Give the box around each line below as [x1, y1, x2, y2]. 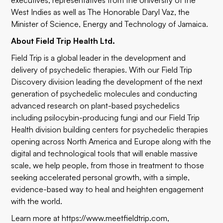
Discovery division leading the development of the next [11, 77, 203, 87]
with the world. [11, 196, 63, 206]
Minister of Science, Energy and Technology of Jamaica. [11, 19, 209, 29]
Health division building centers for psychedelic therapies [11, 124, 209, 134]
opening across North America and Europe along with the [11, 136, 212, 146]
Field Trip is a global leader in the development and [11, 53, 186, 63]
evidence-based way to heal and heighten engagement [11, 184, 204, 194]
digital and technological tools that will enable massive [11, 148, 198, 158]
